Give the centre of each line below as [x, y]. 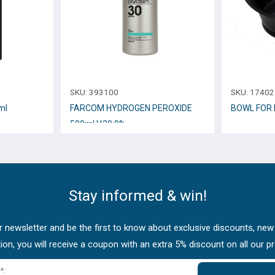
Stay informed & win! [137, 195]
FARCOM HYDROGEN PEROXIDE [131, 108]
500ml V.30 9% [98, 124]
